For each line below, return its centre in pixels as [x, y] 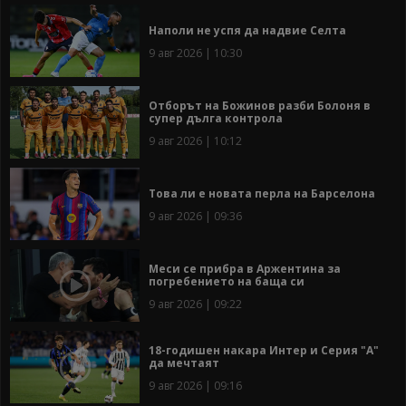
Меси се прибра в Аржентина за [245, 269]
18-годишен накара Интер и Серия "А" [264, 351]
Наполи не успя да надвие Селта [247, 31]
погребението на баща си [227, 282]
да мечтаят [184, 363]
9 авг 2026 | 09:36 [195, 217]
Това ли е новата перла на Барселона [262, 194]
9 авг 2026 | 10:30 [195, 53]
